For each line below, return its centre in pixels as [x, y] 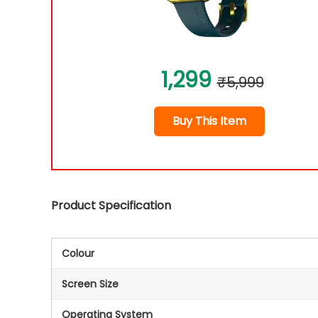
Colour [78, 253]
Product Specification [111, 205]
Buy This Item [209, 121]
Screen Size [90, 284]
